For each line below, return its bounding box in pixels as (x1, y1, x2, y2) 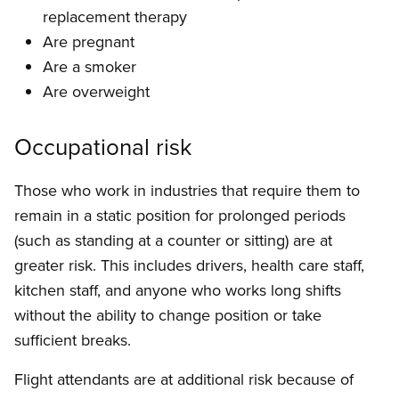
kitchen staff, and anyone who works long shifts (14, 279, 341, 302)
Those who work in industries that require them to (14, 179, 360, 202)
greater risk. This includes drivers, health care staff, (14, 254, 364, 277)
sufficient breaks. (14, 329, 131, 352)
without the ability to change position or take (14, 304, 322, 327)
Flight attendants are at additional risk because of (14, 368, 354, 391)
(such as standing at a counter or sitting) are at (14, 229, 332, 252)
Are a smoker (43, 55, 136, 78)
